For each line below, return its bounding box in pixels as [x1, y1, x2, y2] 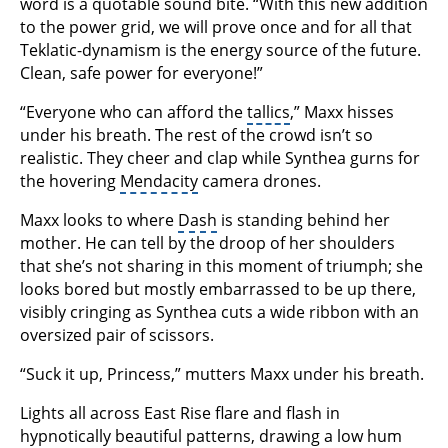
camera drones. [198, 170, 321, 193]
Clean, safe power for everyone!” [20, 62, 263, 85]
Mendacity [120, 170, 198, 193]
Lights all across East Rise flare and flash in [20, 402, 340, 425]
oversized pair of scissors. [20, 324, 214, 347]
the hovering [20, 170, 120, 193]
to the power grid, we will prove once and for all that [20, 16, 412, 39]
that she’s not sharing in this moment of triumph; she [20, 255, 423, 278]
